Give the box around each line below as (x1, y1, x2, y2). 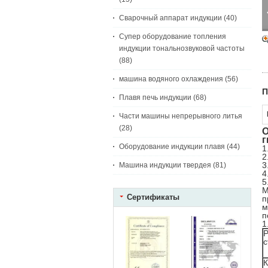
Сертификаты (127, 193, 179, 202)
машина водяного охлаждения (119, 75, 223, 83)
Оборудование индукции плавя (119, 142, 225, 151)
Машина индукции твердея (119, 161, 211, 169)
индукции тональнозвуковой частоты (119, 44, 245, 53)
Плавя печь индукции (119, 93, 191, 102)
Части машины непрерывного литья (119, 112, 242, 120)
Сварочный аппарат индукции (119, 14, 222, 22)
